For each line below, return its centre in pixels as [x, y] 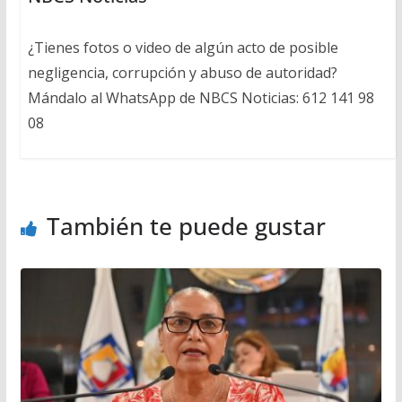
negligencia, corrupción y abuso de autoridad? [182, 73]
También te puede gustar [186, 226]
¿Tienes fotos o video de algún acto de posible [183, 48]
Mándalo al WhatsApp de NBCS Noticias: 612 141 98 [201, 98]
